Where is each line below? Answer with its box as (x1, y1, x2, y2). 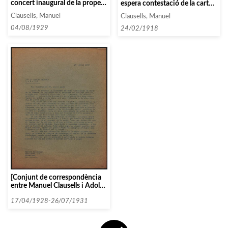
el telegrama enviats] (121, 8, 184, 16)
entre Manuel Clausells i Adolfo (11, 181, 106, 189)
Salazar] (11, 189, 35, 197)
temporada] (11, 7, 47, 15)
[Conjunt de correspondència (11, 173, 101, 181)
